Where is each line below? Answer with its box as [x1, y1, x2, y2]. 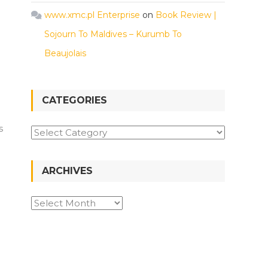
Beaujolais [44, 48, 86, 59]
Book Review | [156, 10, 217, 20]
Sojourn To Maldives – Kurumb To [44, 29, 182, 39]
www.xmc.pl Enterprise [44, 10, 140, 20]
